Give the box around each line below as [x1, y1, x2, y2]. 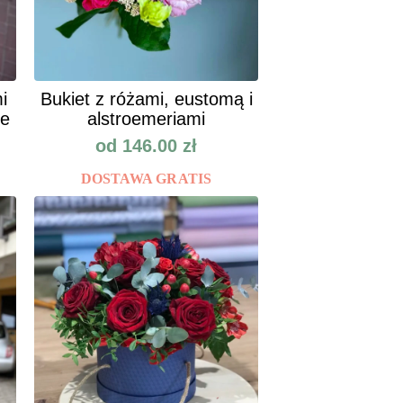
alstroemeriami [87, 109, 205, 130]
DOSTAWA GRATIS [80, 171, 212, 187]
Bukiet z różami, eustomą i [40, 89, 253, 110]
